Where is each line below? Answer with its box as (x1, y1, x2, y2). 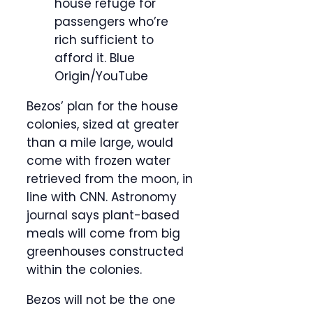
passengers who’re (54, 13, 168, 31)
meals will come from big (27, 225, 180, 242)
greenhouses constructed (27, 243, 184, 261)
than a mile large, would (27, 134, 173, 152)
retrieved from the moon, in (27, 170, 193, 188)
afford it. (54, 50, 110, 67)
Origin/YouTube (54, 68, 148, 85)
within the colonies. (27, 261, 142, 279)
